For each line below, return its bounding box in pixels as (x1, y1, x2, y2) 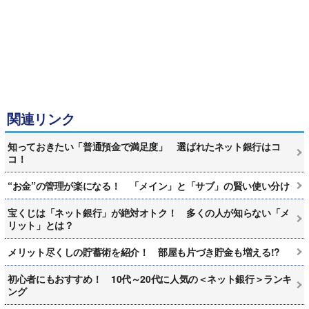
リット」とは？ (8, 217, 74, 232)
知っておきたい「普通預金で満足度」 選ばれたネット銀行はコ (8, 139, 281, 153)
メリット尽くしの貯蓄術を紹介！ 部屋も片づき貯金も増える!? (8, 244, 280, 259)
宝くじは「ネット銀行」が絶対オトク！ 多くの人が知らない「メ (8, 205, 290, 219)
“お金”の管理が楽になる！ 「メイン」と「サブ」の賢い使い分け (8, 178, 290, 192)
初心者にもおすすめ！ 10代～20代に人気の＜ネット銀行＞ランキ (8, 271, 292, 286)
